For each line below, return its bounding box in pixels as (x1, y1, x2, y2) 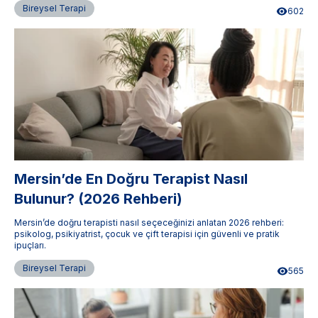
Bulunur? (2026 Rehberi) (14, 190, 182, 207)
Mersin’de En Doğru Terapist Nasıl (14, 170, 248, 187)
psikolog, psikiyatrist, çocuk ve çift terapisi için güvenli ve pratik (14, 228, 280, 239)
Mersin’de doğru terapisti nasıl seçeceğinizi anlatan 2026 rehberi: (14, 216, 284, 228)
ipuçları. (14, 239, 46, 251)
